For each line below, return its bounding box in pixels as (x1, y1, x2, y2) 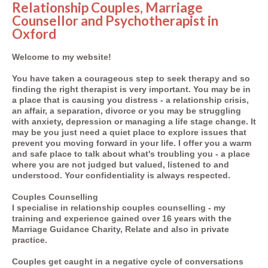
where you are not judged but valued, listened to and (12, 159, 229, 169)
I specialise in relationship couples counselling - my (12, 202, 226, 212)
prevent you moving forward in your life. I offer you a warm (12, 138, 251, 148)
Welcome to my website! (12, 51, 111, 62)
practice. (12, 234, 47, 245)
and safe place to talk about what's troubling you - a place (12, 148, 250, 159)
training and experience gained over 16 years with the (12, 213, 232, 223)
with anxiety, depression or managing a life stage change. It (12, 116, 256, 126)
